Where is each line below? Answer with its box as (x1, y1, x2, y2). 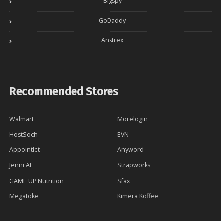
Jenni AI (9, 161, 31, 170)
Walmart (9, 114, 34, 123)
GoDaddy (99, 16, 126, 25)
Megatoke (9, 191, 38, 200)
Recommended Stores (9, 84, 119, 98)
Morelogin (117, 114, 147, 123)
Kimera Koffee (117, 191, 158, 200)
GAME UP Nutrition (9, 176, 64, 185)
